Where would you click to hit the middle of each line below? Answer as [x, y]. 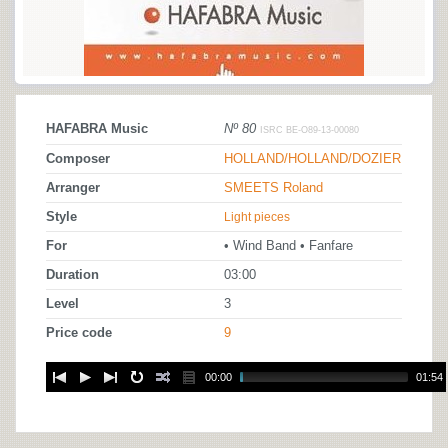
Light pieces [257, 217]
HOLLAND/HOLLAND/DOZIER [312, 159]
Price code [79, 333]
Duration [72, 275]
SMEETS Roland [273, 188]
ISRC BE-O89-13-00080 [309, 130]
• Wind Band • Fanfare [288, 246]
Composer [78, 159]
